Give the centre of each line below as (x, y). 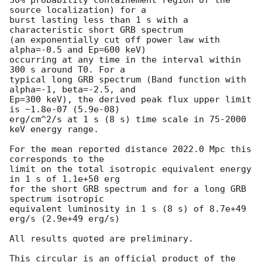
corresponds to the (57, 159)
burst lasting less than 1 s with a (99, 20)
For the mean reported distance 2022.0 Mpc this (130, 149)
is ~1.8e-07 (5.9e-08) (65, 109)
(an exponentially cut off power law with (115, 39)
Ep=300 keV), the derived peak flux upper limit (130, 99)
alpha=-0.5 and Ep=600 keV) (78, 49)
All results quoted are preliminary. (101, 238)
